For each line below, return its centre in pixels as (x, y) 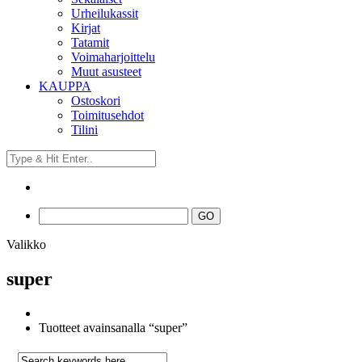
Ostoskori (96, 101)
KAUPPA (65, 86)
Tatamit (90, 42)
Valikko (26, 244)
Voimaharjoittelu (113, 57)
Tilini (84, 130)
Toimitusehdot (107, 115)
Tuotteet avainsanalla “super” (113, 327)
